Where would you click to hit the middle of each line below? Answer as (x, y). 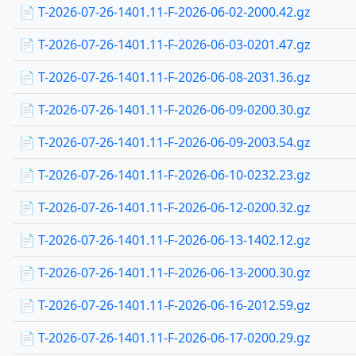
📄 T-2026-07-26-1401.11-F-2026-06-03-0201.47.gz (165, 44)
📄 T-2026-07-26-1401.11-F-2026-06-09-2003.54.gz (165, 142)
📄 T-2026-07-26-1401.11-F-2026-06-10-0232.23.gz (165, 175)
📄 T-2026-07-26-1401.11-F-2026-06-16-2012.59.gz (165, 305)
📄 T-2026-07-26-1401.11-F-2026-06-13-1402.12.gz (165, 240)
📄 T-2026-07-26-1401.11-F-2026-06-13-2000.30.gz (165, 273)
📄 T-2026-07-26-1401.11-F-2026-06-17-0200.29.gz (165, 338)
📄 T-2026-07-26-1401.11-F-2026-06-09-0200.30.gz (165, 110)
